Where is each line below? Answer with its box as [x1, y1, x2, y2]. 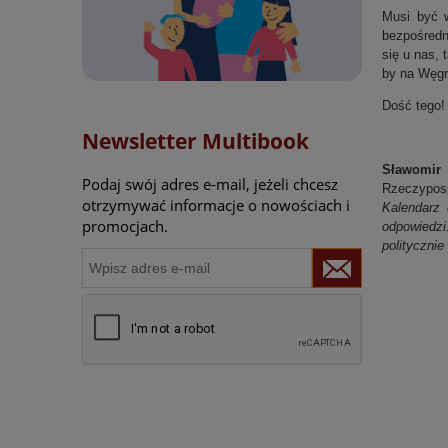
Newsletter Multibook [82, 127, 309, 155]
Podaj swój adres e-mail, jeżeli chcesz [82, 174, 338, 194]
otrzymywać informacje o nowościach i [82, 195, 350, 215]
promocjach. [82, 216, 168, 236]
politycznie [382, 237, 444, 253]
